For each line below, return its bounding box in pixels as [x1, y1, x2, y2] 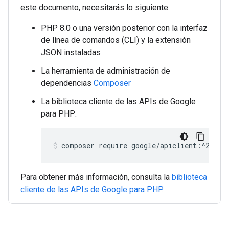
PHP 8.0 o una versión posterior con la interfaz [41, 23, 208, 33]
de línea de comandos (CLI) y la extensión [41, 35, 191, 45]
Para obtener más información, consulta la [20, 172, 172, 182]
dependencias [41, 78, 94, 88]
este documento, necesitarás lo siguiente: [20, 3, 170, 12]
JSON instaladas [41, 48, 101, 57]
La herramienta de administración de [41, 66, 170, 76]
